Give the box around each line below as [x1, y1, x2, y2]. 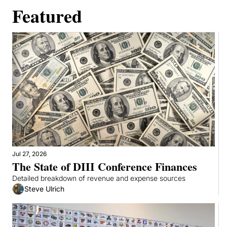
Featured [12, 2, 82, 29]
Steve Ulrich [24, 184, 64, 194]
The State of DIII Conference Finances [12, 158, 197, 175]
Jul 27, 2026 [12, 149, 47, 158]
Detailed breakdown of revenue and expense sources [12, 173, 185, 182]
